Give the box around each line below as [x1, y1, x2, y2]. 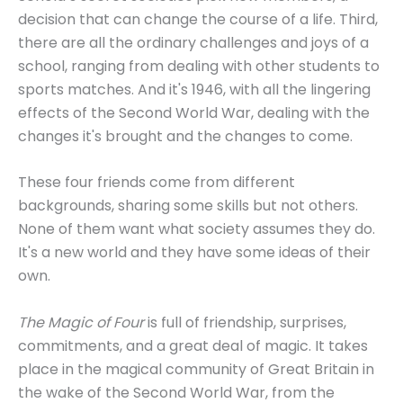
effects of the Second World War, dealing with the [18, 102, 370, 123]
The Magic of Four [18, 311, 144, 333]
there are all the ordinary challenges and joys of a [18, 31, 369, 53]
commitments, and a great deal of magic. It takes [18, 335, 368, 356]
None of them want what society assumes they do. [18, 219, 375, 240]
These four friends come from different [18, 172, 295, 193]
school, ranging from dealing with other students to [18, 55, 380, 76]
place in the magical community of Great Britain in [18, 358, 374, 380]
